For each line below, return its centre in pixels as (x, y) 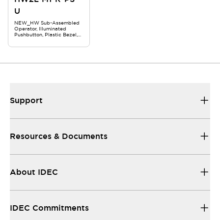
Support (26, 100)
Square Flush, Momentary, (45, 41)
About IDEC (34, 172)
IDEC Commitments (49, 208)
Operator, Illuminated (40, 29)
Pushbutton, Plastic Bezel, (46, 35)
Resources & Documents (59, 136)
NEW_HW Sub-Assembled (47, 23)
